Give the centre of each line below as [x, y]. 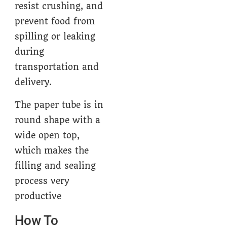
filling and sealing [55, 165]
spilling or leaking [55, 37]
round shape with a [58, 120]
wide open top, [47, 135]
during [30, 52]
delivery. [33, 82]
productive [38, 196]
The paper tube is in [59, 105]
